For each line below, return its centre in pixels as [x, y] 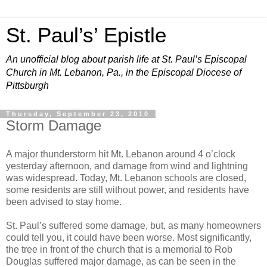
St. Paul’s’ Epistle [86, 35]
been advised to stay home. [64, 201]
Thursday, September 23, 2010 [78, 114]
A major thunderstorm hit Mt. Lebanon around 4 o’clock [121, 154]
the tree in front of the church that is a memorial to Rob [119, 249]
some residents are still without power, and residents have [128, 190]
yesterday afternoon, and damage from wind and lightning [127, 166]
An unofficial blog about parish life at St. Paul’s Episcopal [126, 59]
